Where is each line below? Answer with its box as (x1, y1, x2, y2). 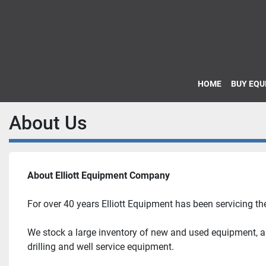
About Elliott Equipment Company (27, 170, 170, 182)
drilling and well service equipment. (27, 241, 174, 253)
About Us (9, 112, 87, 135)
